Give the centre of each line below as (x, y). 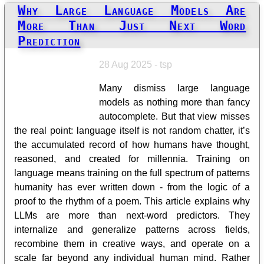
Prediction (49, 40)
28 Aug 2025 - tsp (136, 64)
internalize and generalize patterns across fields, (132, 229)
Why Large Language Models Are (132, 10)
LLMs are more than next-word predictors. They (132, 215)
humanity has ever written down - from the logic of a (132, 187)
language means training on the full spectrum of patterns (132, 173)
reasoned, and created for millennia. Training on (132, 159)
